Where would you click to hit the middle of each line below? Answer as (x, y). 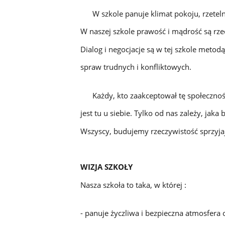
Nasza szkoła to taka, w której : (133, 185)
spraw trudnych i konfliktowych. (136, 67)
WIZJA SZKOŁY (106, 167)
